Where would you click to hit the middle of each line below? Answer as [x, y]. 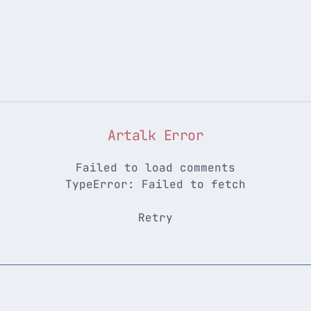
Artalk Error [155, 136]
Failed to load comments [155, 168]
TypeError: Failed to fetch [155, 185]
